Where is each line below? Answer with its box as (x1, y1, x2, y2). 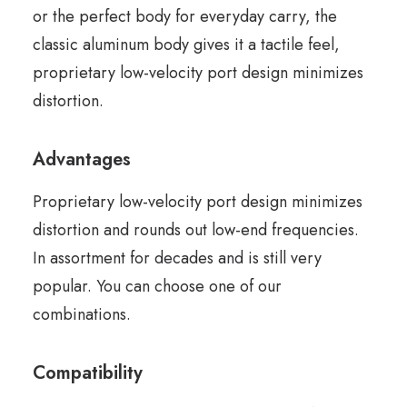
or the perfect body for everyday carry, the (33, 5, 337, 28)
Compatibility (33, 360, 143, 386)
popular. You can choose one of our (33, 274, 282, 298)
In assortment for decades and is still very (33, 246, 322, 270)
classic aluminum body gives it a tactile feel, (33, 33, 340, 56)
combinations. (33, 303, 131, 326)
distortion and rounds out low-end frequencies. (33, 218, 359, 242)
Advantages (33, 146, 131, 173)
